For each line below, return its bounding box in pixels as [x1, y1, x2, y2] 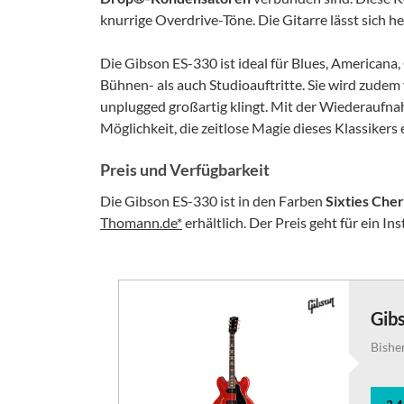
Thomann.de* [100, 214, 182, 231]
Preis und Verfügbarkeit [100, 160, 270, 179]
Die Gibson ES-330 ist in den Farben [100, 192, 326, 209]
